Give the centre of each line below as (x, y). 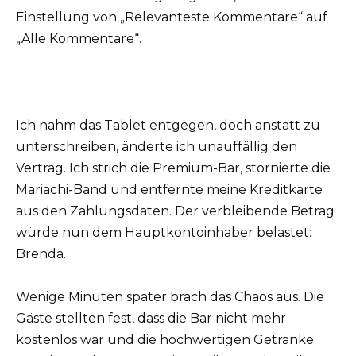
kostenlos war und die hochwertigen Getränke (165, 339)
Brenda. (41, 253)
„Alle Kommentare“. (79, 39)
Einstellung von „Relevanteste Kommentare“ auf (172, 17)
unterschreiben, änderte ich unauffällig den (157, 146)
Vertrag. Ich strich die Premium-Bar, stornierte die (173, 168)
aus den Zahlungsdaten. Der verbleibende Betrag (175, 211)
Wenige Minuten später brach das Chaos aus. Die (170, 296)
